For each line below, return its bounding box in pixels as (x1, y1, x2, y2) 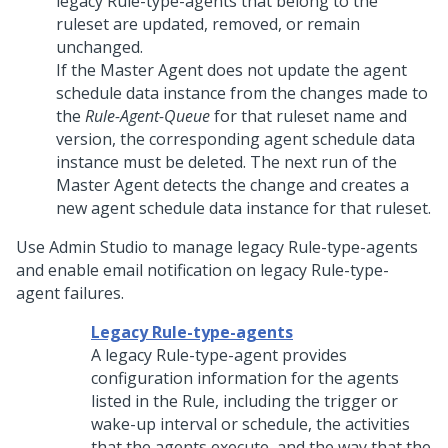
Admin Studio (49, 236, 148, 258)
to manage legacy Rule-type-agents (148, 236, 418, 258)
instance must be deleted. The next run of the (56, 151, 397, 173)
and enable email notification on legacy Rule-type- (16, 259, 389, 281)
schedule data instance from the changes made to (56, 82, 428, 104)
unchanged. (56, 36, 143, 58)
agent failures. (16, 282, 124, 304)
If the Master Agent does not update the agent (56, 59, 407, 81)
